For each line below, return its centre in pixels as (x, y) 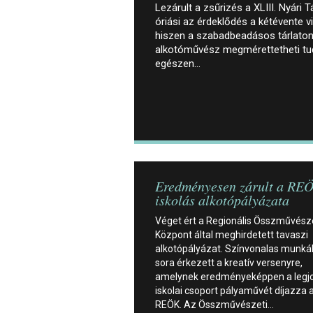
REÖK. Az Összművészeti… (214, 304)
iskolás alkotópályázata (222, 199)
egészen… (178, 63)
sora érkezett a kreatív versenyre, (229, 262)
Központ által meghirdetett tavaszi (232, 234)
